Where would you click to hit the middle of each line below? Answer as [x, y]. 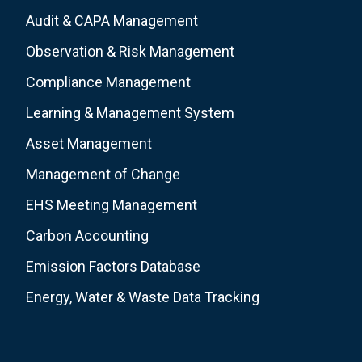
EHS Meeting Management [112, 204]
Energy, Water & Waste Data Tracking [143, 297]
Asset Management [89, 143]
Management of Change [103, 174]
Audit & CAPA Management [112, 20]
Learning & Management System [130, 112]
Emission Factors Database [113, 266]
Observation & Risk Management [130, 51]
